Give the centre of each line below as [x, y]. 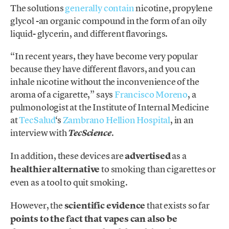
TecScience [90, 133]
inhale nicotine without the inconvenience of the [105, 82]
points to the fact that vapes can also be [94, 219]
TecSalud [37, 120]
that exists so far [177, 205]
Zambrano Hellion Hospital [117, 120]
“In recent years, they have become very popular [104, 56]
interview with [39, 133]
